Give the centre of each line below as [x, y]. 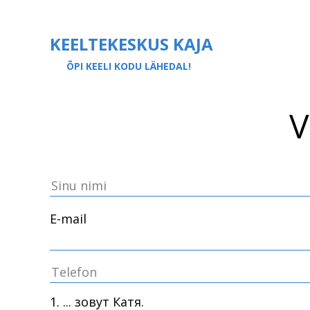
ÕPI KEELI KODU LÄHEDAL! [129, 66]
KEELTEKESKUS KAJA [131, 44]
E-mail [68, 219]
